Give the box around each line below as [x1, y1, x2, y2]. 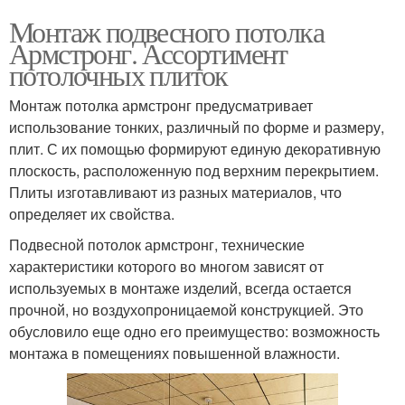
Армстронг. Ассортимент [9, 33, 287, 73]
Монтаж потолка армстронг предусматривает [9, 95, 313, 117]
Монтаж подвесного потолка [9, 12, 324, 52]
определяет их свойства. [9, 203, 174, 225]
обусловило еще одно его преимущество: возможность [9, 321, 380, 343]
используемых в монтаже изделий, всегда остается [9, 278, 352, 299]
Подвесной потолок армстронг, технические [9, 234, 305, 256]
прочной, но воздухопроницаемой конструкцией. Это [9, 299, 363, 321]
